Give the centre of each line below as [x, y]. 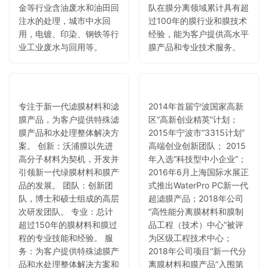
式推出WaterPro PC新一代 [198, 185]
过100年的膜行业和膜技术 [198, 20]
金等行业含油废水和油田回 [69, 7]
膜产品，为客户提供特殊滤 [69, 119]
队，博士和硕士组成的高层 [69, 198]
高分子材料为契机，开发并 [69, 159]
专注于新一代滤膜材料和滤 [69, 106]
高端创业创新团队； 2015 [197, 145]
